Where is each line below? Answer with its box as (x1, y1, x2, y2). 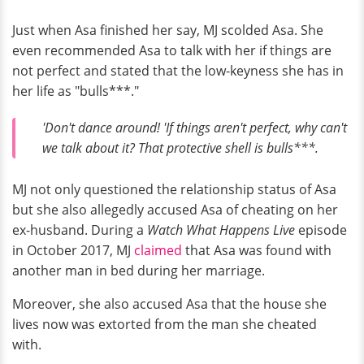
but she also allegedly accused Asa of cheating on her (12, 201, 338, 219)
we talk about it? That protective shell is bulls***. (42, 139, 318, 158)
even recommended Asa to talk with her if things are (12, 41, 331, 59)
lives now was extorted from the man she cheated (12, 315, 317, 334)
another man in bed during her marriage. (12, 262, 265, 280)
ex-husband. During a (12, 221, 147, 240)
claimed (134, 241, 185, 260)
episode (298, 221, 347, 240)
